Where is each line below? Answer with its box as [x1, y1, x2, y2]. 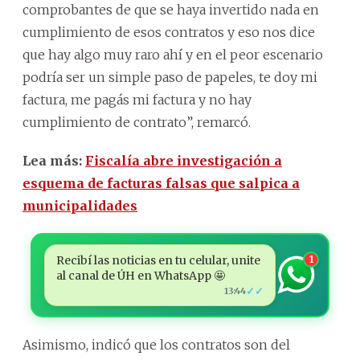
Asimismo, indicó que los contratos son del [22, 336, 290, 353]
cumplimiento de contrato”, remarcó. [22, 113, 251, 130]
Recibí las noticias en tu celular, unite [55, 252, 260, 268]
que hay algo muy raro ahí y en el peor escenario [22, 46, 323, 63]
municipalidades [22, 197, 137, 214]
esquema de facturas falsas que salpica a [22, 174, 300, 191]
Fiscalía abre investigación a [85, 152, 282, 169]
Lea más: [22, 152, 85, 169]
